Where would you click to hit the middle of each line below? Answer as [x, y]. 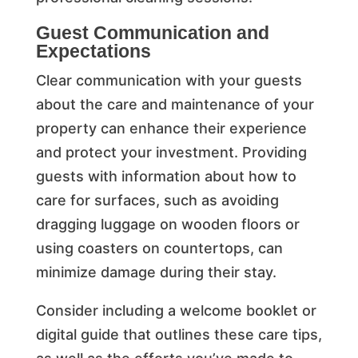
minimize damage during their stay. [156, 272]
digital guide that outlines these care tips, [179, 334]
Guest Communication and [152, 32]
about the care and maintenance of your [175, 104]
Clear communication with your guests [169, 80]
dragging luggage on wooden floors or [167, 224]
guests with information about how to [166, 176]
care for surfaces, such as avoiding [157, 200]
